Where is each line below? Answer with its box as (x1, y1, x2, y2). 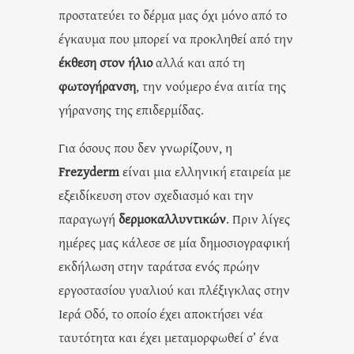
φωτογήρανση (58, 76, 136, 95)
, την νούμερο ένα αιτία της (136, 76, 286, 95)
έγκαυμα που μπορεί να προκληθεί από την (58, 28, 293, 47)
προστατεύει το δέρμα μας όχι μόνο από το (58, 5, 287, 24)
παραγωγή (58, 209, 119, 228)
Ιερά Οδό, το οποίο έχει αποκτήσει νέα (58, 303, 263, 322)
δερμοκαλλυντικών (119, 209, 226, 228)
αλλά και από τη (153, 52, 245, 71)
